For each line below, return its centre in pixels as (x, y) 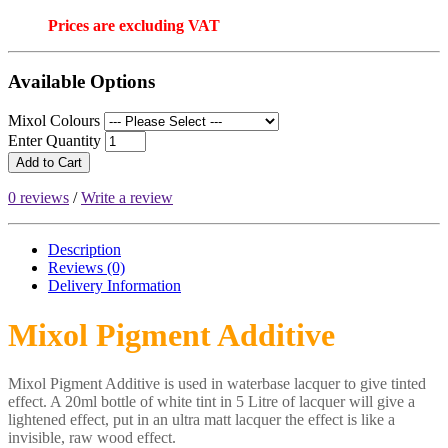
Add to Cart (49, 163)
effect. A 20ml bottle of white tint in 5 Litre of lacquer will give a (211, 401)
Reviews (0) (86, 268)
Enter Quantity (54, 141)
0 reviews (38, 198)
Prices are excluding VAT (134, 25)
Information (144, 286)
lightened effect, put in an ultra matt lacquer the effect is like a (201, 419)
